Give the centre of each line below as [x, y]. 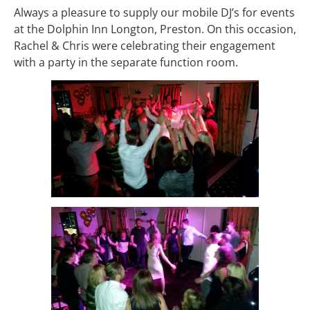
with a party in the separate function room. [126, 62]
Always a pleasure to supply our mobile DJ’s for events [154, 12]
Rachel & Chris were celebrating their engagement [145, 45]
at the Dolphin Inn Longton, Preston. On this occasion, [155, 29]
